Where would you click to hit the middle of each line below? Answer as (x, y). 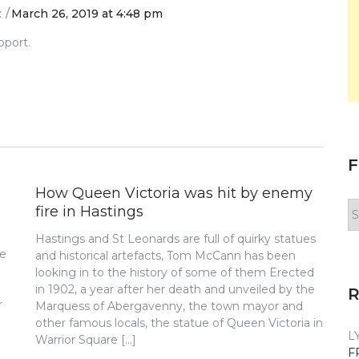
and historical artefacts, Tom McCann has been (166, 255)
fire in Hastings (90, 211)
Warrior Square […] (86, 339)
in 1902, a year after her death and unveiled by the (175, 289)
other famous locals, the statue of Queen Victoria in (179, 323)
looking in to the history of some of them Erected (175, 272)
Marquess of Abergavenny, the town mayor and (169, 306)
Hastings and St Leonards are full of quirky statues (176, 238)
